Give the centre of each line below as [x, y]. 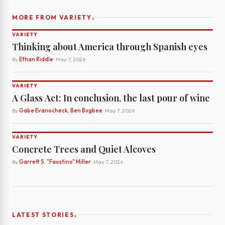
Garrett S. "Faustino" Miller [55, 162]
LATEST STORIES [43, 215]
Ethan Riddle [36, 60]
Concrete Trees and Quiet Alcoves [84, 149]
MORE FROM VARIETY [52, 18]
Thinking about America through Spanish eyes [110, 47]
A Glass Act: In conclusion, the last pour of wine [111, 98]
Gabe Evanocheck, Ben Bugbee [61, 111]
